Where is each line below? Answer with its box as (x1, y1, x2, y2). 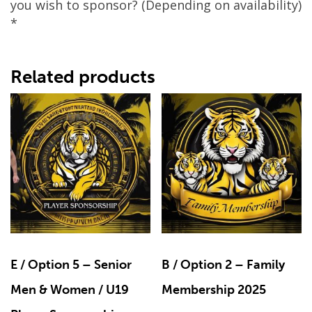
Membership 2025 (162, 281, 267, 297)
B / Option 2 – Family (162, 256, 286, 272)
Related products (10, 66, 155, 88)
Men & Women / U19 (10, 281, 129, 297)
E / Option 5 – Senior (10, 256, 132, 272)
